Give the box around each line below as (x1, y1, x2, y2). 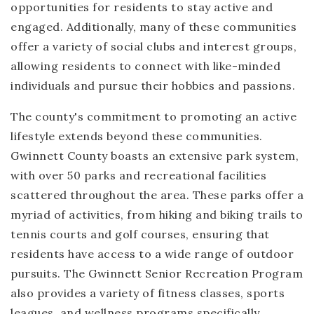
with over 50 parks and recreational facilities (11, 168, 266, 182)
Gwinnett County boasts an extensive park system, (11, 149, 299, 163)
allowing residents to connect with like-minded (11, 59, 280, 73)
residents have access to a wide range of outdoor (11, 247, 294, 261)
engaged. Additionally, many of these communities (11, 20, 296, 34)
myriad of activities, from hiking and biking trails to (11, 207, 303, 221)
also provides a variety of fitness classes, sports (11, 286, 285, 300)
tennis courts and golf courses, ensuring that (11, 227, 270, 241)
